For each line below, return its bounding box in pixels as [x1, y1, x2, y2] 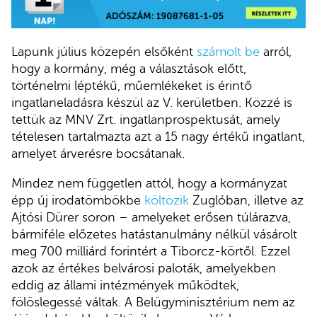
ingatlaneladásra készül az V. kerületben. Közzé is [11, 96, 292, 110]
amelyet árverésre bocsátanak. [11, 146, 185, 161]
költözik [144, 193, 189, 208]
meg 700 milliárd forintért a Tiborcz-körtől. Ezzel [11, 244, 290, 259]
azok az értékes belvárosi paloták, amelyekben [11, 261, 276, 276]
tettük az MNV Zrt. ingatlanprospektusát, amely [11, 113, 280, 127]
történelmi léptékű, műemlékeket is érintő [11, 79, 252, 93]
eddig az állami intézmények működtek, [11, 278, 239, 293]
